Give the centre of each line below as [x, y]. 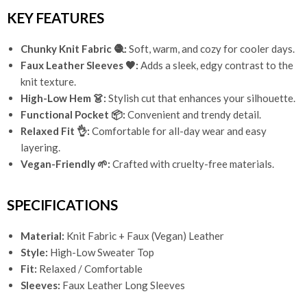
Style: [34, 253]
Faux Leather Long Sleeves [123, 285]
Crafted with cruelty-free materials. [192, 164]
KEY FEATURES [56, 18]
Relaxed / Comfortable [90, 269]
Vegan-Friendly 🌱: [65, 164]
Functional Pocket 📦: [73, 115]
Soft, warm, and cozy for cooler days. [211, 49]
